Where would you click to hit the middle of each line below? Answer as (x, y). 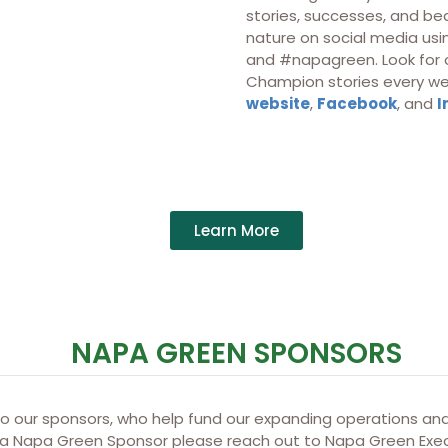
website (278, 103)
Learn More (236, 230)
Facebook (357, 103)
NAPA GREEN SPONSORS (236, 353)
